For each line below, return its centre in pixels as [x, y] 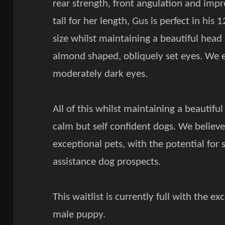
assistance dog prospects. [107, 162]
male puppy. [79, 215]
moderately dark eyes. [100, 74]
